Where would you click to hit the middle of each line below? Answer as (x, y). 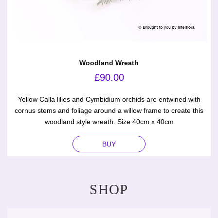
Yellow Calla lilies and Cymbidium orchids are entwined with (109, 99)
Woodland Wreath (109, 63)
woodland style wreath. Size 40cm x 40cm (109, 121)
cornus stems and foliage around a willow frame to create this (109, 110)
